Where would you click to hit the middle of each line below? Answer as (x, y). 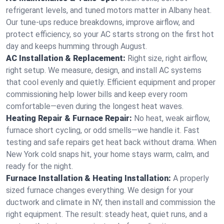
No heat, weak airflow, (172, 118)
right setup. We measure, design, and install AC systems (104, 70)
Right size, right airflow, (167, 58)
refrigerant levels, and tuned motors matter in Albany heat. (109, 10)
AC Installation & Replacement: (66, 58)
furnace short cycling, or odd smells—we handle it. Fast (103, 130)
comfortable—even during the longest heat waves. (95, 106)
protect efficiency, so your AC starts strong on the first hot (110, 34)
